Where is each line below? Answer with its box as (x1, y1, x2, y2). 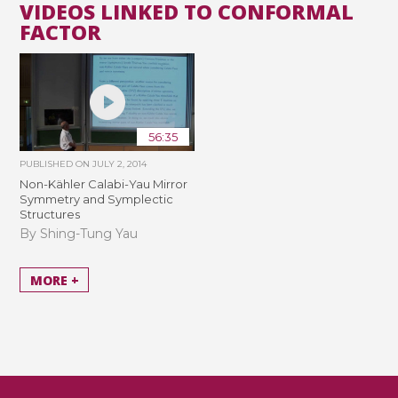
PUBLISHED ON (20, 158, 93, 171)
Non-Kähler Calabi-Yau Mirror (20, 177, 188, 192)
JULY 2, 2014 (92, 158, 147, 171)
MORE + (29, 271, 79, 289)
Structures (20, 207, 81, 222)
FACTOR (20, 18, 102, 47)
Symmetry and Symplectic (20, 192, 174, 207)
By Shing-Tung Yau (20, 225, 139, 242)
